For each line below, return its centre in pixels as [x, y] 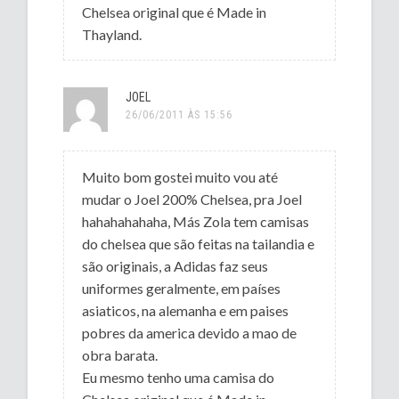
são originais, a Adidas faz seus [175, 265]
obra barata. [120, 354]
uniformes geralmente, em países [182, 288]
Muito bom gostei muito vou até [180, 176]
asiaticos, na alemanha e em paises [186, 310]
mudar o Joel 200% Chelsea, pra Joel [192, 199]
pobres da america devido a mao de [190, 332]
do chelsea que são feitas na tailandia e [199, 243]
